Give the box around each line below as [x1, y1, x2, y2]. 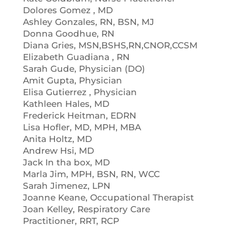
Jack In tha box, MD [22, 157, 110, 167]
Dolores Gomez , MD [22, 5, 113, 15]
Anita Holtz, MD [22, 134, 92, 144]
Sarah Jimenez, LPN [22, 181, 110, 191]
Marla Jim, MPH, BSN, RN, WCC [22, 169, 160, 179]
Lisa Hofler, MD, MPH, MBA [22, 122, 141, 132]
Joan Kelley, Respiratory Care [22, 204, 150, 214]
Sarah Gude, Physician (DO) [22, 64, 145, 74]
